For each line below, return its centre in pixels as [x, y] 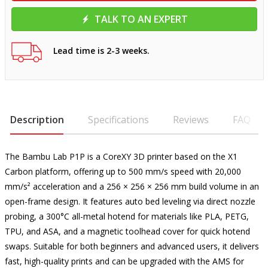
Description [37, 120]
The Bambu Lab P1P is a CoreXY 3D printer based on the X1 [121, 156]
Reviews [191, 120]
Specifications [118, 120]
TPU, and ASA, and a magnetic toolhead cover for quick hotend [127, 231]
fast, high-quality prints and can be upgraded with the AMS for [124, 261]
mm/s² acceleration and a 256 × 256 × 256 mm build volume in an [132, 186]
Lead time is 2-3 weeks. [101, 50]
